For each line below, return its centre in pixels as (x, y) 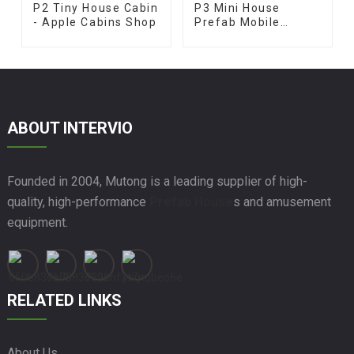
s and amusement (282, 202)
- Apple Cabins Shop (95, 22)
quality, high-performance (78, 202)
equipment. (39, 223)
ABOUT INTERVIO (70, 128)
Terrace (218, 36)
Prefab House (191, 202)
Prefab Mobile (237, 22)
